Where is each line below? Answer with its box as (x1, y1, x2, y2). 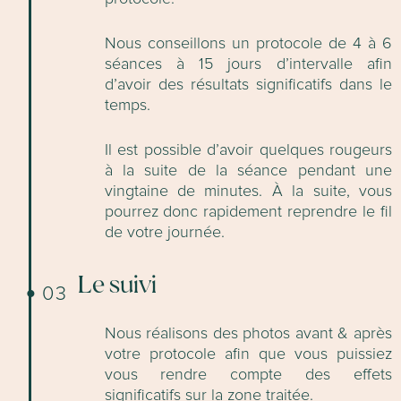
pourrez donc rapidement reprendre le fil (104, 204, 392, 221)
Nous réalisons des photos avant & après (104, 326, 392, 343)
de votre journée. (104, 225, 225, 242)
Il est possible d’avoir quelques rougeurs (104, 142, 392, 159)
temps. (104, 98, 150, 115)
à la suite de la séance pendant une (104, 163, 392, 180)
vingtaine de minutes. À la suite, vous (104, 183, 392, 200)
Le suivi (77, 275, 157, 301)
